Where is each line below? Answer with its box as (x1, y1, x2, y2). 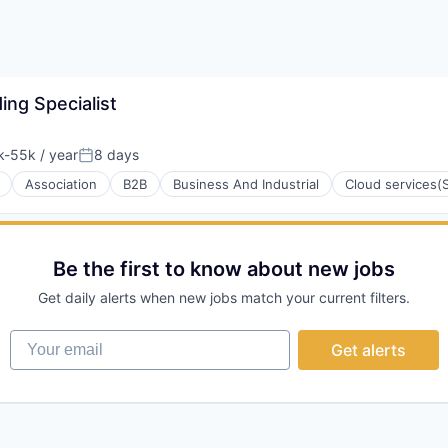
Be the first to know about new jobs (53, 257, 395, 281)
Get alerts (330, 340, 406, 360)
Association (25, 176, 97, 192)
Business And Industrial (173, 176, 319, 192)
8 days (94, 146, 139, 163)
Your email (8, 329, 89, 349)
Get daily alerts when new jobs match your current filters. (38, 289, 410, 306)
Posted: (77, 153, 134, 173)
